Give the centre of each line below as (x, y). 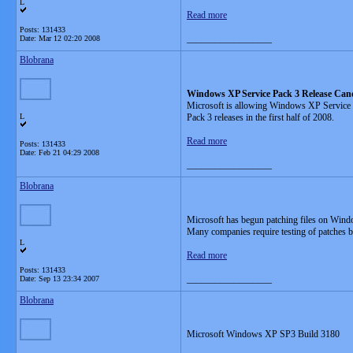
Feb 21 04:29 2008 (69, 152)
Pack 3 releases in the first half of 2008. (260, 117)
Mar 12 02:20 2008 (69, 38)
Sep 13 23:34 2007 (69, 279)
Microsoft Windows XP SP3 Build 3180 (263, 334)
